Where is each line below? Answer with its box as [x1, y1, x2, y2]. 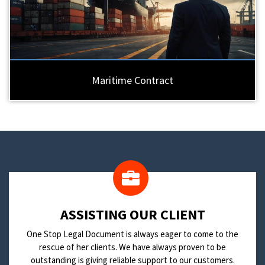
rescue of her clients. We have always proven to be [39, 241, 226, 253]
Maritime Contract [92, 73, 173, 88]
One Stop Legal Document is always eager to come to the [27, 228, 238, 240]
